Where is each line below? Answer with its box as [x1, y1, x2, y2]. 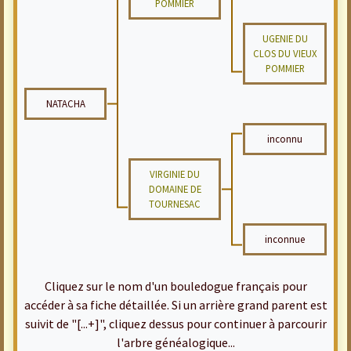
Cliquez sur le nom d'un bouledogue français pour [44, 278, 307, 294]
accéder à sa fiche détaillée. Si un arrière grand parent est [24, 297, 327, 313]
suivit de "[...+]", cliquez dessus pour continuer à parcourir [24, 316, 327, 331]
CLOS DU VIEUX [252, 47, 317, 60]
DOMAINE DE [148, 183, 201, 195]
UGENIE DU [262, 32, 308, 45]
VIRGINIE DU [150, 168, 200, 180]
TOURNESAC [149, 197, 201, 210]
